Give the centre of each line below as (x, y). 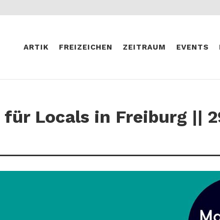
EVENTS (192, 47)
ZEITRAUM (144, 47)
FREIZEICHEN (85, 47)
